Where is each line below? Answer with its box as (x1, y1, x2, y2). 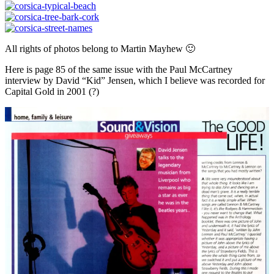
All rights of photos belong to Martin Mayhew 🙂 (5, 43, 195, 54)
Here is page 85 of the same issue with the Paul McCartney (5, 64, 232, 75)
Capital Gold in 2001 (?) (5, 86, 99, 97)
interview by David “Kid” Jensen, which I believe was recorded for (5, 75, 265, 86)
